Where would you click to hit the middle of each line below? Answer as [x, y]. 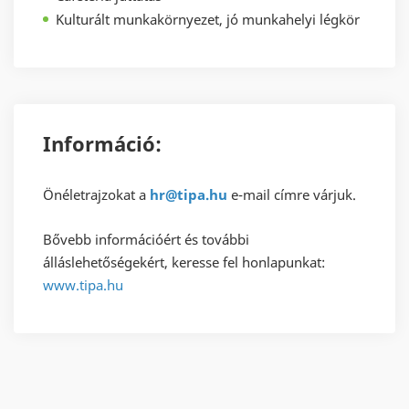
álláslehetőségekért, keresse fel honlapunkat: [184, 262]
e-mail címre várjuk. [294, 195]
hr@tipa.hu [189, 195]
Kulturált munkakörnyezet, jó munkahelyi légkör [208, 20]
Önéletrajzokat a [96, 195]
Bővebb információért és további [146, 240]
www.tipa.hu [83, 285]
